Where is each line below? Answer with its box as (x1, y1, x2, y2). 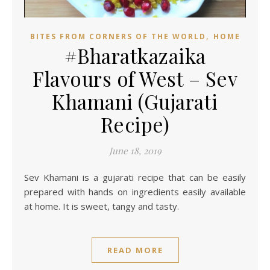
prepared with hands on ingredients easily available (24, 186, 246, 198)
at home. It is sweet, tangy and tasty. (24, 200, 179, 213)
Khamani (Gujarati (52, 88, 218, 115)
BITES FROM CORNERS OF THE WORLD (30, 31, 206, 42)
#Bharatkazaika (64, 42, 206, 69)
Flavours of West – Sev (33, 65, 237, 92)
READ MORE (107, 245, 163, 256)
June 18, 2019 (108, 145, 162, 157)
